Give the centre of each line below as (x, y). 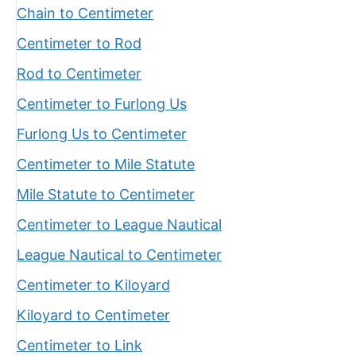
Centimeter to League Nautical (119, 224)
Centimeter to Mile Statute (106, 164)
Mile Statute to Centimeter (106, 194)
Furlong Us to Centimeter (102, 134)
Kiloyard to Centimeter (93, 315)
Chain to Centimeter (85, 13)
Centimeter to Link (79, 345)
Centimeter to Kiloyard (93, 285)
